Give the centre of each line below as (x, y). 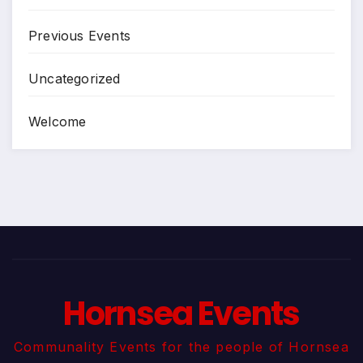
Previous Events (79, 35)
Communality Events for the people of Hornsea (181, 346)
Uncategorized (75, 78)
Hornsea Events (181, 313)
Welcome (58, 121)
